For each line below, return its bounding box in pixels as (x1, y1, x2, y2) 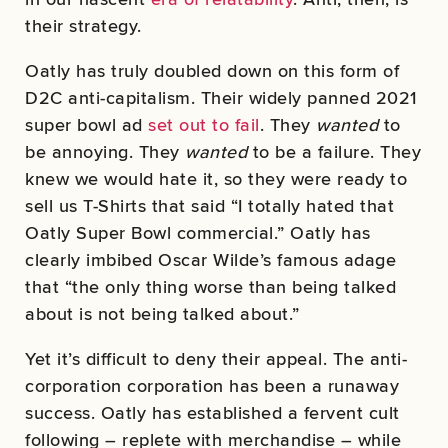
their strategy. (25, 12, 142, 38)
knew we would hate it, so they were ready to (25, 165, 407, 191)
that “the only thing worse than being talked (25, 273, 396, 299)
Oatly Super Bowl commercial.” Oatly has (25, 219, 371, 245)
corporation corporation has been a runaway (25, 372, 399, 398)
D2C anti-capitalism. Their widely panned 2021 (25, 84, 417, 110)
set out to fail (148, 111, 260, 137)
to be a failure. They (247, 138, 421, 164)
